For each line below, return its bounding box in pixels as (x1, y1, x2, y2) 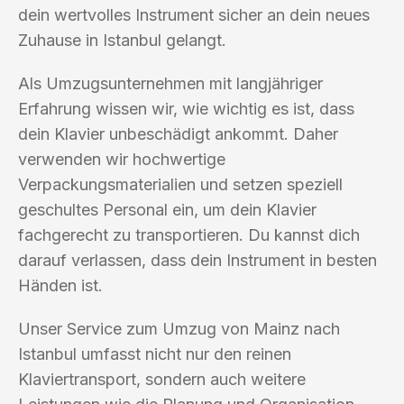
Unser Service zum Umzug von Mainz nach (18, 318, 340, 338)
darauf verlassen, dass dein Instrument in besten (18, 250, 377, 270)
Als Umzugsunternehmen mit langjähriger (18, 73, 323, 93)
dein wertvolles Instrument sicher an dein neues (18, 5, 370, 24)
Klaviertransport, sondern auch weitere (18, 369, 306, 389)
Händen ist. (18, 275, 103, 295)
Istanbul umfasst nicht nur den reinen (18, 344, 291, 363)
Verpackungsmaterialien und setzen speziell (18, 174, 343, 194)
